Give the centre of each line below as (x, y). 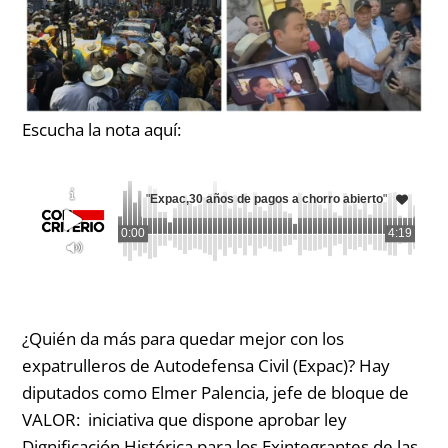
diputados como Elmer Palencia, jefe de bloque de (216, 392)
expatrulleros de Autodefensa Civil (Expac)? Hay (206, 365)
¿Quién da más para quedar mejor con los (183, 338)
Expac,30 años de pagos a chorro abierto (267, 198)
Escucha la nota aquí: (102, 130)
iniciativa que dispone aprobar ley (216, 419)
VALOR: (53, 419)
